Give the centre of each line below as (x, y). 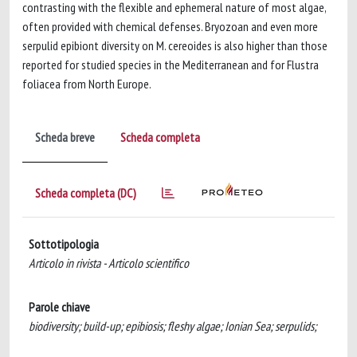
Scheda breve (65, 137)
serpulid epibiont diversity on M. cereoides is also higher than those (175, 45)
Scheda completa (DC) (86, 193)
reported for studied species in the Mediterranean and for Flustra (171, 65)
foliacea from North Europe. (87, 84)
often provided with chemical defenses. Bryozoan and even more (170, 26)
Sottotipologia (64, 244)
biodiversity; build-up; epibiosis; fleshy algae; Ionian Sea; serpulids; (173, 326)
